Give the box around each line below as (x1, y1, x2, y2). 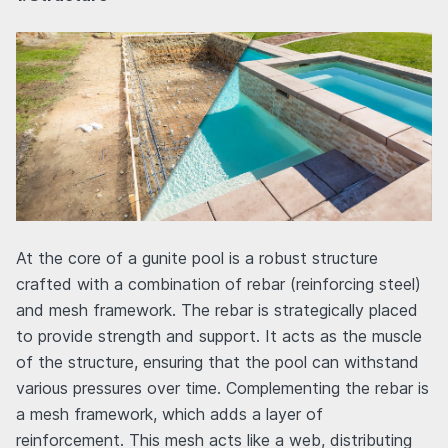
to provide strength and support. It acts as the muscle (16, 325, 422, 346)
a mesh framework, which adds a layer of (16, 403, 323, 424)
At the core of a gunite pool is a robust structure (16, 247, 378, 268)
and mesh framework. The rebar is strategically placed (16, 299, 418, 320)
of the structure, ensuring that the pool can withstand (16, 351, 419, 372)
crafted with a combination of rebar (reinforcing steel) (16, 273, 421, 294)
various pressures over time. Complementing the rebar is (16, 377, 429, 398)
